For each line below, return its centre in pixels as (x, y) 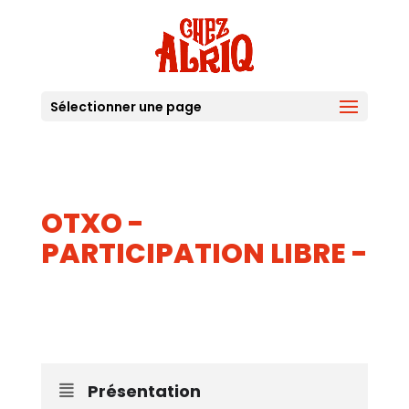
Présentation (144, 391)
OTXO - (92, 224)
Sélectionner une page (126, 107)
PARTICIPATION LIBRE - (204, 254)
